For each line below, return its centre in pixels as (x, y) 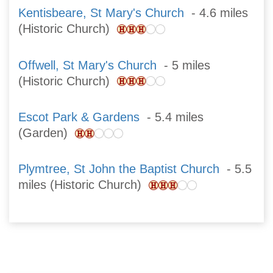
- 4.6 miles (216, 13)
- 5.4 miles (172, 117)
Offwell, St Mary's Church (87, 65)
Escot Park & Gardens (79, 117)
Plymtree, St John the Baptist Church (119, 169)
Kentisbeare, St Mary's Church (101, 13)
